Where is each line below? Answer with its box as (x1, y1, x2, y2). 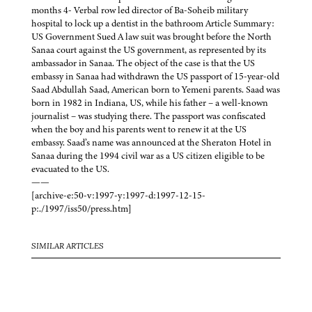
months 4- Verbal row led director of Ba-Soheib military (31, 3, 248, 17)
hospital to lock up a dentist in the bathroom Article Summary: (31, 17, 274, 31)
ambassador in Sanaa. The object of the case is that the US (31, 56, 255, 70)
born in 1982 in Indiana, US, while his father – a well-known (31, 96, 268, 110)
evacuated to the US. (31, 162, 109, 176)
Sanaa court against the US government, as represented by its (31, 43, 266, 57)
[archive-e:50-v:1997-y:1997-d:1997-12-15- (31, 189, 205, 203)
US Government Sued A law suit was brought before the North (31, 30, 272, 44)
